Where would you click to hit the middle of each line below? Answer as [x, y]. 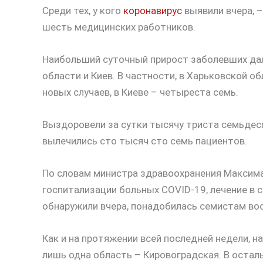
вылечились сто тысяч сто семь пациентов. [145, 141]
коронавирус [153, 10]
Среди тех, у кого [83, 10]
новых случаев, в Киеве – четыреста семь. [140, 92]
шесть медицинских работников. [119, 27]
